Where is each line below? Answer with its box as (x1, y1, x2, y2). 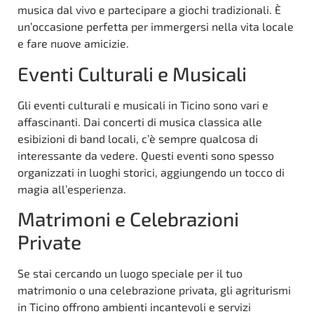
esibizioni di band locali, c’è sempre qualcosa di (18, 131, 258, 145)
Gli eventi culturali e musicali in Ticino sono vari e (18, 97, 268, 111)
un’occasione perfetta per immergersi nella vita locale (18, 20, 294, 34)
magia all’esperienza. (18, 182, 126, 196)
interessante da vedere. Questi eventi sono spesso (18, 148, 274, 162)
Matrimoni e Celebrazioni (18, 207, 239, 231)
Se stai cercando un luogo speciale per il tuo (18, 266, 243, 280)
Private (18, 230, 81, 254)
